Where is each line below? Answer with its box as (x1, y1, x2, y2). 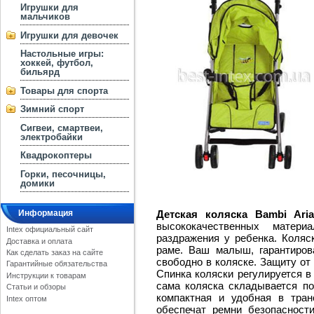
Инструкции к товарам (6, 271, 86, 280)
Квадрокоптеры (20, 150, 93, 161)
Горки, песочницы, (20, 169, 107, 180)
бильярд (20, 67, 60, 78)
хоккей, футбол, (20, 57, 94, 69)
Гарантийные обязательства (6, 259, 107, 268)
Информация (18, 208, 73, 219)
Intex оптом (6, 294, 47, 303)
